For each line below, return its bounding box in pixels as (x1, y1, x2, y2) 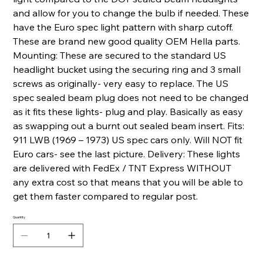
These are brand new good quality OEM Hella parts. (13, 35, 241, 48)
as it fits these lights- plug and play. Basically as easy (13, 106, 244, 118)
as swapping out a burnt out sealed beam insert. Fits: (13, 120, 245, 132)
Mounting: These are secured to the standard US (13, 49, 227, 62)
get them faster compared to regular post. (13, 190, 198, 203)
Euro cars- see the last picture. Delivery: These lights (13, 148, 241, 160)
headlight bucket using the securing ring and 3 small (13, 63, 241, 76)
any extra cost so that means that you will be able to (13, 176, 244, 188)
